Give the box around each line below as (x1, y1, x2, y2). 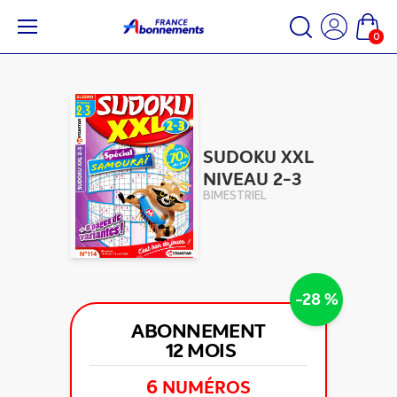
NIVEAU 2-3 (203, 167, 301, 191)
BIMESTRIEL (203, 190, 267, 202)
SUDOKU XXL (203, 144, 313, 169)
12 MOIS (165, 338, 237, 363)
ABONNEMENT (131, 318, 266, 344)
